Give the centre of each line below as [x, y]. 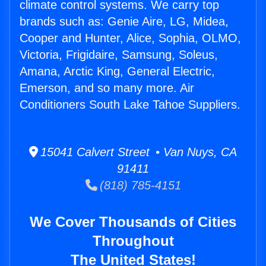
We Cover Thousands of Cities [133, 222]
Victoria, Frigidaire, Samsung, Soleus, [119, 55]
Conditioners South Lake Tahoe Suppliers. [130, 105]
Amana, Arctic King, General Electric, [117, 72]
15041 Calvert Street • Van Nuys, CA [137, 152]
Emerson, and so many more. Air [107, 88]
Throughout [133, 241]
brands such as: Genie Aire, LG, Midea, [124, 22]
